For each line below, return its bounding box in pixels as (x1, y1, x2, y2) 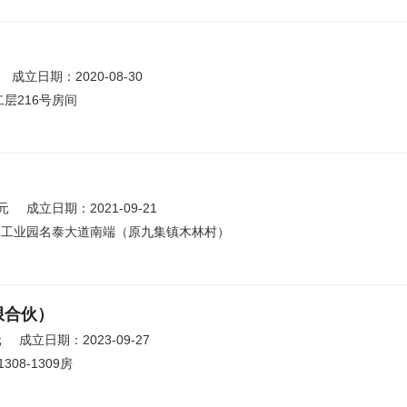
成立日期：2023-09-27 (19, 333, 150, 347)
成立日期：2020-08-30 (12, 69, 143, 84)
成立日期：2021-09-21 (26, 201, 157, 215)
